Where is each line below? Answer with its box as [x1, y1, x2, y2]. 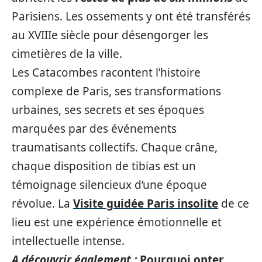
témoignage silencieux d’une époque [12, 177, 207, 192]
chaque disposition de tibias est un [12, 158, 196, 174]
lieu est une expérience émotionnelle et [12, 215, 222, 230]
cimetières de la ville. [12, 46, 122, 61]
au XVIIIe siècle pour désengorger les [12, 27, 208, 43]
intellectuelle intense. [12, 233, 125, 249]
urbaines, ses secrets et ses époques [12, 102, 204, 118]
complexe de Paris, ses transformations [12, 84, 221, 99]
